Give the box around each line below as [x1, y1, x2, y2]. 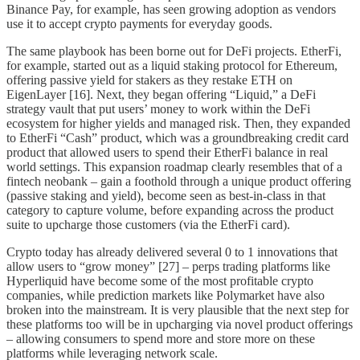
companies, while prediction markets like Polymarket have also [6, 288, 325, 303]
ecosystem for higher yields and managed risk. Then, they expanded [6, 117, 350, 131]
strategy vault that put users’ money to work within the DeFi [6, 102, 310, 117]
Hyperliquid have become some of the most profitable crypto [6, 274, 313, 288]
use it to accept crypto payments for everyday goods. [6, 17, 272, 31]
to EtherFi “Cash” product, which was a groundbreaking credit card [6, 131, 349, 145]
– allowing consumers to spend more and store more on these [6, 332, 315, 346]
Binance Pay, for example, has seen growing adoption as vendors [6, 2, 336, 17]
